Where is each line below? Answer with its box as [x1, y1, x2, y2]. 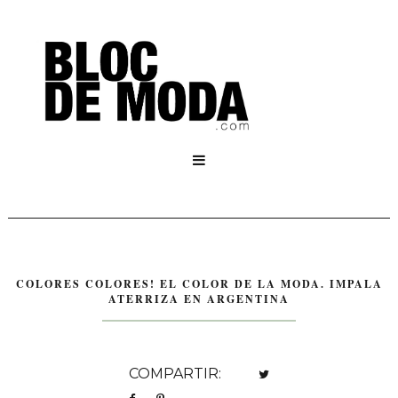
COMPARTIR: [128, 365, 221, 383]
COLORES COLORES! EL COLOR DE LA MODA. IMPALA [15, 276, 383, 292]
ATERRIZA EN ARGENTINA [108, 291, 290, 307]
